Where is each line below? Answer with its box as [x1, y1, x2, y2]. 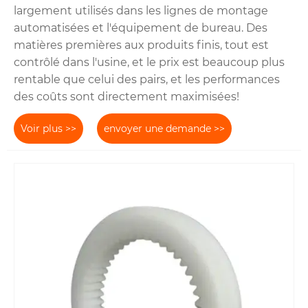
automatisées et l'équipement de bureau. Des [14, 21, 267, 35]
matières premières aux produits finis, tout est [14, 38, 269, 52]
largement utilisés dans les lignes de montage [14, 4, 268, 18]
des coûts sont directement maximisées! [14, 90, 239, 104]
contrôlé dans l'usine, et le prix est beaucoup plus [14, 56, 285, 69]
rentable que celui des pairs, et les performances [14, 73, 280, 87]
